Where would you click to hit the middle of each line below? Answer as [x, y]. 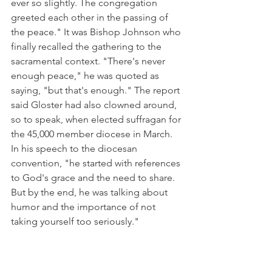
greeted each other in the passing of [91, 17]
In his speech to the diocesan [75, 148]
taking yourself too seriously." [75, 221]
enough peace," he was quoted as [86, 76]
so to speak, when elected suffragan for [97, 119]
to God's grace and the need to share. [94, 178]
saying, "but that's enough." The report [97, 90]
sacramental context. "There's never [89, 61]
